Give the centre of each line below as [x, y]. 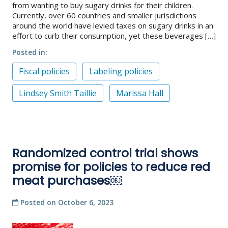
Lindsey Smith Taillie [58, 93]
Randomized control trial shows [105, 153]
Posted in [29, 52]
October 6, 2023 [86, 203]
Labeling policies [121, 72]
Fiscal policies [44, 72]
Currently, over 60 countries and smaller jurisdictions [104, 16]
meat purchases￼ [67, 180]
